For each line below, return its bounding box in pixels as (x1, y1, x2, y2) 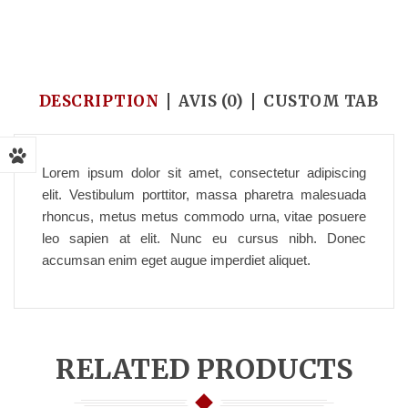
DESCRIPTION (38, 91, 159, 111)
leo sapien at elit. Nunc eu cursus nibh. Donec (42, 230, 366, 246)
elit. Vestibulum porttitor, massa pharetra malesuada (42, 187, 366, 202)
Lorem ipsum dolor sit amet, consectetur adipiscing (42, 165, 366, 180)
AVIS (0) (178, 91, 244, 111)
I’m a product (142, 12, 225, 27)
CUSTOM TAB (263, 91, 379, 111)
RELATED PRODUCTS (55, 352, 353, 386)
